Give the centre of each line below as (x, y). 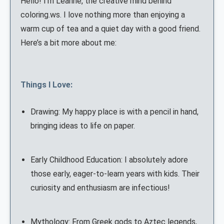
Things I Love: (46, 85)
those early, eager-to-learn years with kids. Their (115, 174)
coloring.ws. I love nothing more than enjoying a (103, 15)
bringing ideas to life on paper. (83, 126)
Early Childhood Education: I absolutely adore (109, 160)
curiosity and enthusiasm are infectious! (100, 188)
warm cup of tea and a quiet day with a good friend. (110, 29)
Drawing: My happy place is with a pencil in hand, (114, 112)
